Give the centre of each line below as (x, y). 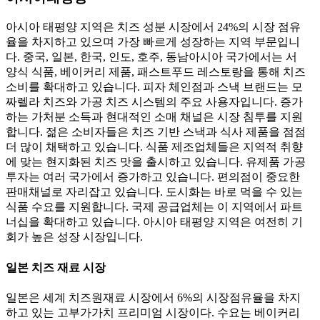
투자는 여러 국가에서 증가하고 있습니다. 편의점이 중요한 (153, 177)
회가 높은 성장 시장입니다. (74, 237)
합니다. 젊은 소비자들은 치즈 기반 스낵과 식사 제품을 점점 (156, 132)
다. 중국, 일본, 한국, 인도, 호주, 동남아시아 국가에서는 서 (151, 57)
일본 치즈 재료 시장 (56, 267)
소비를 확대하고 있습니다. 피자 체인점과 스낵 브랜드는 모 (154, 87)
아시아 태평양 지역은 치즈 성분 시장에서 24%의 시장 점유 (153, 27)
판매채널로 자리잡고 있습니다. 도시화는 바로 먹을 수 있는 (154, 192)
